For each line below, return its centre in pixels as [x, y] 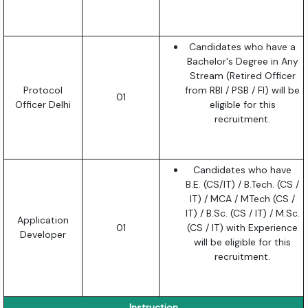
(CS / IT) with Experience [243, 227]
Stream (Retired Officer [242, 75]
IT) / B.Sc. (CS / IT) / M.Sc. [242, 213]
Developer [43, 234]
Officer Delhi [43, 104]
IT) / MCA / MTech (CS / [243, 198]
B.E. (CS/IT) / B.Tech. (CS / [243, 184]
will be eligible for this [243, 242]
